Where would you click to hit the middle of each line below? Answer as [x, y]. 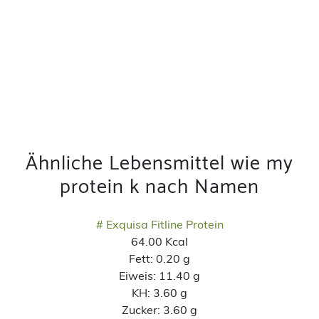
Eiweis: [139, 275]
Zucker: [142, 309]
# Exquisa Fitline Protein [159, 224]
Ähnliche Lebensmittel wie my [159, 163]
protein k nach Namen [159, 187]
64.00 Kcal [159, 241]
